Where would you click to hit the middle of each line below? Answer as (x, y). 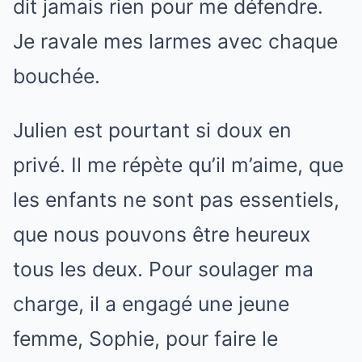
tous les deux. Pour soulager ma (163, 269)
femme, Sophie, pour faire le (145, 339)
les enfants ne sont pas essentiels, (176, 200)
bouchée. (57, 76)
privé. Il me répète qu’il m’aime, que (178, 165)
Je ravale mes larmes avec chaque (175, 41)
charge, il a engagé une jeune (151, 304)
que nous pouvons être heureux (162, 234)
